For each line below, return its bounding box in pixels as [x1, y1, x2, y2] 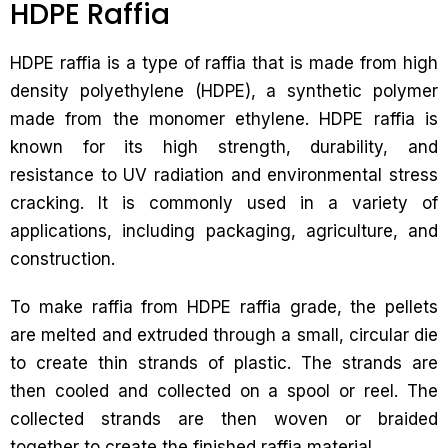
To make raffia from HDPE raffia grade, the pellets [10, 297, 438, 317]
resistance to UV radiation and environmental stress [10, 165, 438, 185]
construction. [10, 249, 115, 269]
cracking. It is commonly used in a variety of [10, 193, 438, 213]
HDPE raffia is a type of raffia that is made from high [10, 53, 438, 73]
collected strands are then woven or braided [10, 409, 438, 429]
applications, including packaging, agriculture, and [10, 221, 438, 241]
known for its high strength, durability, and [10, 137, 438, 157]
